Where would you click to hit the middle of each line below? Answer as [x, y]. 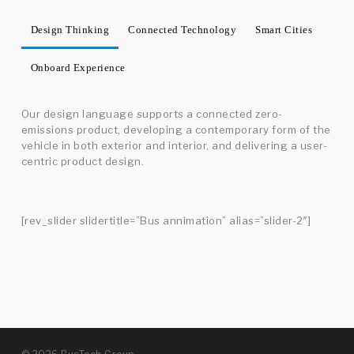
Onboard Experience [78, 68]
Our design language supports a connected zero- [152, 114]
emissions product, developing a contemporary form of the [176, 130]
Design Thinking [70, 30]
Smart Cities [284, 30]
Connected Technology [183, 30]
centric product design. [83, 162]
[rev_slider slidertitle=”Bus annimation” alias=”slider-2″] [166, 221]
